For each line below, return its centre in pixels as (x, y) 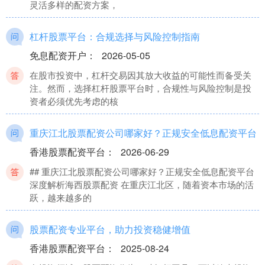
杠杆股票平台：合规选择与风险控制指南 (115, 36)
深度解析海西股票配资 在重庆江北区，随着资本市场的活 (142, 185)
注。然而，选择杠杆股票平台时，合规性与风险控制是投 (140, 88)
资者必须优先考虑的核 (74, 101)
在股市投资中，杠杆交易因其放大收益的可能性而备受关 (140, 75)
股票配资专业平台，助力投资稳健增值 (110, 229)
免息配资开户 (58, 56)
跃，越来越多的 (61, 198)
